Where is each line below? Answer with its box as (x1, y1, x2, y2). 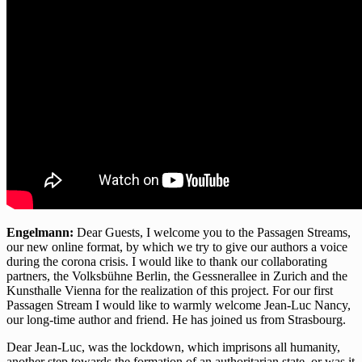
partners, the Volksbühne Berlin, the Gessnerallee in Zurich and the (6, 269, 347, 284)
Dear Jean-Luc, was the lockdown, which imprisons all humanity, (6, 340, 340, 355)
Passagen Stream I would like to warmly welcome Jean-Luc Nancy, (6, 298, 351, 313)
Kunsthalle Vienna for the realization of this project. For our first (6, 284, 333, 298)
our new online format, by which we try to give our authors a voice (6, 240, 347, 255)
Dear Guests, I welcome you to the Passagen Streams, (74, 225, 351, 240)
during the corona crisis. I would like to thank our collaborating (6, 255, 327, 269)
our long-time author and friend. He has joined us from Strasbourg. (6, 313, 346, 327)
